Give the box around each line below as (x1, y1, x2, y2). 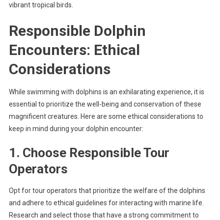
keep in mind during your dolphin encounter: (8, 124, 143, 133)
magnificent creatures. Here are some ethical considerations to (8, 112, 203, 120)
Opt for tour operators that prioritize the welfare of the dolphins (8, 186, 205, 194)
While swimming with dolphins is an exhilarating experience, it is (8, 87, 204, 96)
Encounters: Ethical (8, 41, 140, 58)
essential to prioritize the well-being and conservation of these (8, 100, 201, 108)
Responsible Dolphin (8, 22, 146, 39)
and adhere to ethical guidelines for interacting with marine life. (8, 198, 204, 207)
